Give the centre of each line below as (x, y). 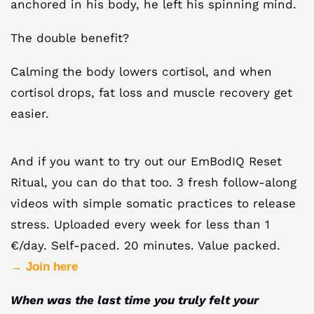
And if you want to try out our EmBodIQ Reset (146, 161)
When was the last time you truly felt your (135, 300)
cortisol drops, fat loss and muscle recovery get (151, 92)
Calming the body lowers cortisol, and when (141, 71)
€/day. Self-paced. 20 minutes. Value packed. (145, 245)
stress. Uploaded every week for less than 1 (140, 224)
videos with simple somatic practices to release (153, 203)
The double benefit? (70, 37)
